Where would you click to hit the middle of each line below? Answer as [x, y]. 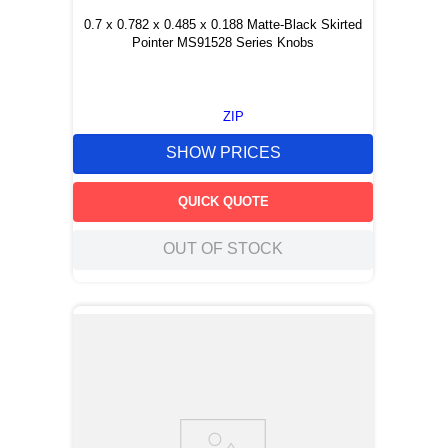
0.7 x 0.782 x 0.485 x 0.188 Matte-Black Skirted [223, 24]
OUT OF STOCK [223, 249]
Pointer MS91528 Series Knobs [223, 42]
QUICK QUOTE [223, 201]
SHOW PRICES [223, 153]
